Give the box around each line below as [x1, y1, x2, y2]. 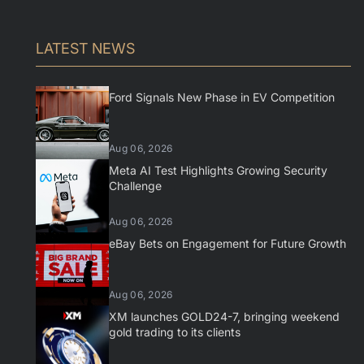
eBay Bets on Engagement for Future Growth [109, 236, 346, 250]
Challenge [109, 179, 162, 193]
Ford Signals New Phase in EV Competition [109, 90, 335, 104]
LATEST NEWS [36, 40, 135, 57]
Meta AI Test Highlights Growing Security [109, 163, 327, 177]
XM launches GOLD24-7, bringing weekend [109, 310, 340, 323]
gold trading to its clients [109, 325, 240, 339]
